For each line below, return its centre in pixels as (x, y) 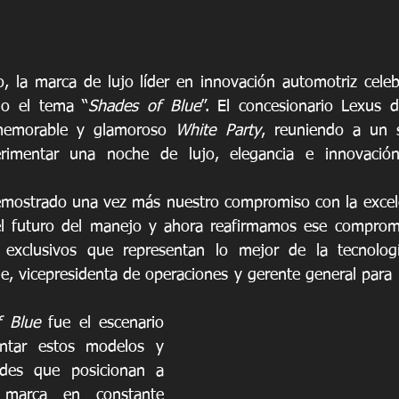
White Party (218, 130)
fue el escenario (102, 323)
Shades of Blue (144, 106)
